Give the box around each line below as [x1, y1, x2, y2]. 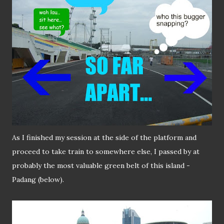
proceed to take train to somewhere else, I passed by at [12, 147, 199, 156]
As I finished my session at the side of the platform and [12, 133, 196, 142]
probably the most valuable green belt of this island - [12, 161, 190, 170]
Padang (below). [12, 175, 64, 184]
